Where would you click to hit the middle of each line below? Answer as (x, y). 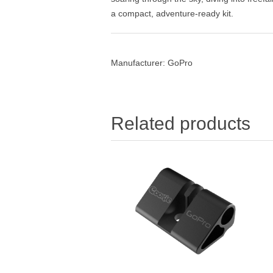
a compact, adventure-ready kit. (172, 13)
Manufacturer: (138, 62)
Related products (181, 123)
